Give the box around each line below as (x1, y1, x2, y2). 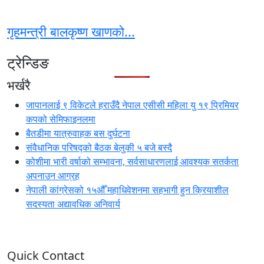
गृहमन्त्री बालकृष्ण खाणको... (7, 23, 135, 41)
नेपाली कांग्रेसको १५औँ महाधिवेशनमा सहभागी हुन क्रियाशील (26, 183, 229, 197)
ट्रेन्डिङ (7, 52, 49, 73)
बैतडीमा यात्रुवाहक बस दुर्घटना (26, 127, 130, 140)
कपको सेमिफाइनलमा (26, 113, 95, 126)
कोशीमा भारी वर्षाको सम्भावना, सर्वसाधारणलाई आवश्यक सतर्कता (26, 155, 239, 169)
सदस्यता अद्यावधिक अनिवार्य (26, 197, 120, 211)
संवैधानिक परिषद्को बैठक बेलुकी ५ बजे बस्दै (26, 141, 172, 154)
